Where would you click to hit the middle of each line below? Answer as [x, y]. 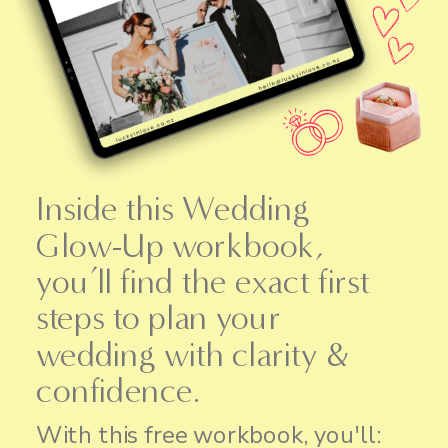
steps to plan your [159, 318]
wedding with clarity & [192, 354]
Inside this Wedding [173, 208]
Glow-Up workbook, [180, 245]
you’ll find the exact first [203, 281]
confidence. [122, 390]
